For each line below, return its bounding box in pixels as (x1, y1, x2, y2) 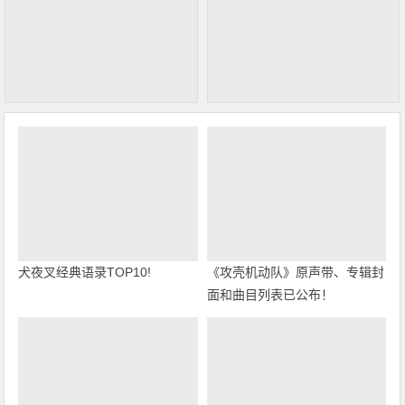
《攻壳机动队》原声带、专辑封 (206, 264, 384, 279)
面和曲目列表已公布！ (206, 287, 334, 302)
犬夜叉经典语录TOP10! (18, 264, 152, 279)
